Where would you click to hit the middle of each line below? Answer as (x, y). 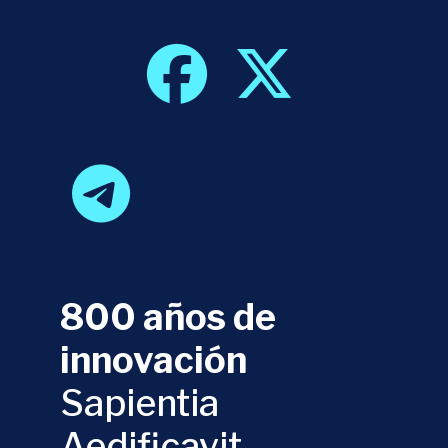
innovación (153, 359)
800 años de (167, 316)
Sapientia (139, 402)
